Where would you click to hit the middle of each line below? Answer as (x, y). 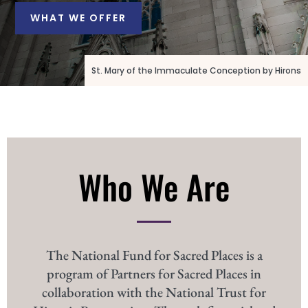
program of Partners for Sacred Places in (154, 273)
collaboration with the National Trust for (154, 292)
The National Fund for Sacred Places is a (154, 255)
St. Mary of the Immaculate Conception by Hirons (196, 70)
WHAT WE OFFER (79, 18)
